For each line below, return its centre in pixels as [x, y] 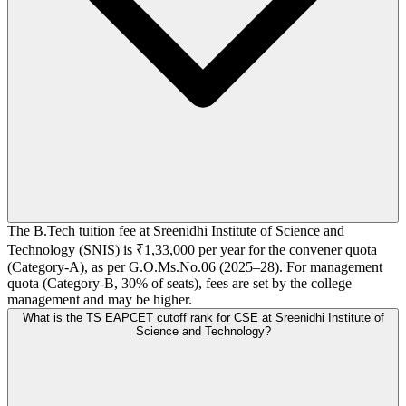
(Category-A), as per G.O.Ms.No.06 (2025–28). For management [195, 266]
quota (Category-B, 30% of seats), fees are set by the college [179, 283]
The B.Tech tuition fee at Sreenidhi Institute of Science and [176, 230]
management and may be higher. [100, 299]
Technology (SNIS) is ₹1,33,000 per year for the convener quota [192, 249]
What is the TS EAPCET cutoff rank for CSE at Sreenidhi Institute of [203, 317]
